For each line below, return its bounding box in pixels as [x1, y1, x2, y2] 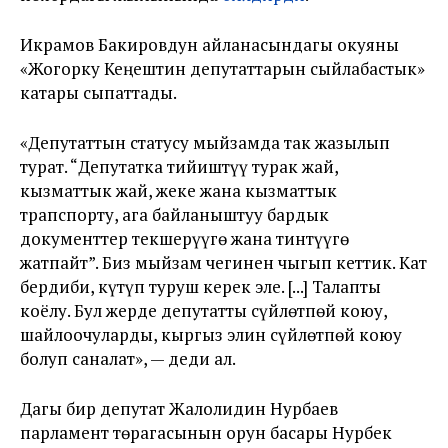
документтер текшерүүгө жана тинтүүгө [20, 227, 349, 250]
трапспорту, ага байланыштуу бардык [20, 203, 329, 226]
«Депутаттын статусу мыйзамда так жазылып [20, 131, 390, 154]
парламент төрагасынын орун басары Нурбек [20, 421, 392, 444]
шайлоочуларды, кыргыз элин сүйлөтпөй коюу [20, 323, 402, 346]
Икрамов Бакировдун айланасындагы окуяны [20, 33, 399, 56]
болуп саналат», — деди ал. [20, 347, 236, 370]
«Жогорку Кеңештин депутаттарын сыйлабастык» [20, 57, 425, 80]
